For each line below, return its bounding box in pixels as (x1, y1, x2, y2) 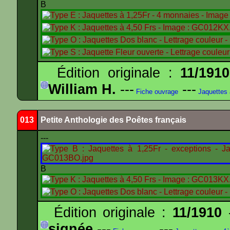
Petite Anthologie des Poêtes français (41, 116, 186, 124)
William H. (48, 81, 116, 97)
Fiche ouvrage (134, 88, 178, 95)
